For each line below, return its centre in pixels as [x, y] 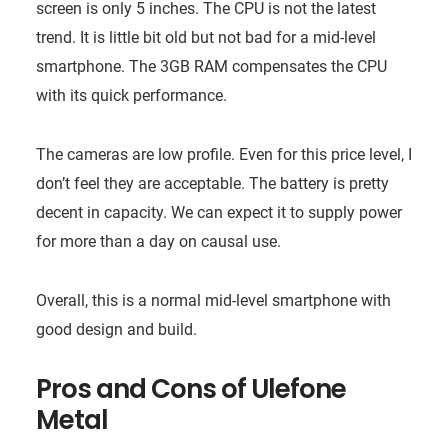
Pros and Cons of [143, 388]
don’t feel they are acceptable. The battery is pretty [212, 183]
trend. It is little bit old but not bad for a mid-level [205, 37]
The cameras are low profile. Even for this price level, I [223, 154]
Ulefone [298, 388]
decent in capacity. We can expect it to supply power [218, 212]
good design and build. [116, 329]
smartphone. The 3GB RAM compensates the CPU [211, 66]
